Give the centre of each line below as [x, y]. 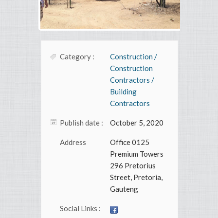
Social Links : [80, 209]
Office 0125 [130, 142]
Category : [77, 57]
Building [123, 92]
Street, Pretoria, [136, 177]
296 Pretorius [133, 166]
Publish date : [82, 123]
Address [73, 142]
